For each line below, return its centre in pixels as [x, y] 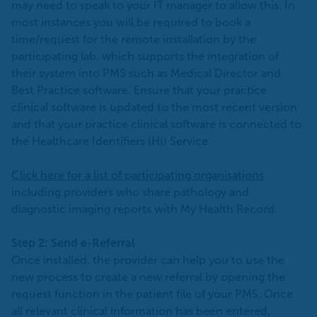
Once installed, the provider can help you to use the [148, 260]
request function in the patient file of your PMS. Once [152, 294]
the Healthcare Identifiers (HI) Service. [111, 141]
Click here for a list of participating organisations [138, 175]
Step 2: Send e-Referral [73, 243]
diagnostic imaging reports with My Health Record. [144, 209]
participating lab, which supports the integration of [145, 56]
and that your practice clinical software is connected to [156, 124]
